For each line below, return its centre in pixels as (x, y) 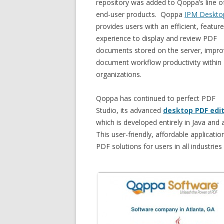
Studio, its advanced (129, 110)
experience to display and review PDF (156, 38)
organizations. (119, 74)
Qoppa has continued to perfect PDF (156, 98)
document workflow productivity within (159, 62)
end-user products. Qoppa (140, 14)
